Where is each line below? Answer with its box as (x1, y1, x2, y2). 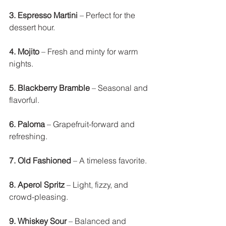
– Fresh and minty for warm (39, 46, 140, 56)
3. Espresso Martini (9, 10, 78, 20)
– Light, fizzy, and (65, 180, 130, 190)
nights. (9, 59, 35, 69)
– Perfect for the (78, 10, 137, 20)
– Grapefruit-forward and (45, 119, 137, 129)
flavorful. (9, 95, 39, 105)
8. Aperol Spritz (9, 180, 65, 190)
